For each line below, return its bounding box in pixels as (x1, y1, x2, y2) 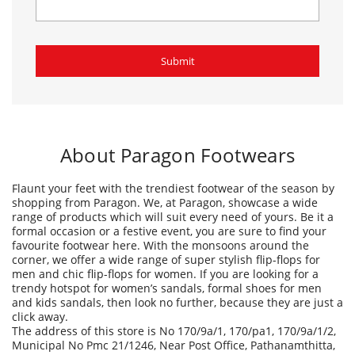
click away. (12, 179, 68, 194)
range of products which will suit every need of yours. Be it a (12, 79, 334, 94)
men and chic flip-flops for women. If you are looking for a (12, 136, 319, 151)
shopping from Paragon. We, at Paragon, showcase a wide (12, 65, 318, 80)
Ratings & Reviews (12, 264, 120, 282)
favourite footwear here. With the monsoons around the (12, 108, 309, 123)
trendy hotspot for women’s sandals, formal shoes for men (12, 151, 322, 166)
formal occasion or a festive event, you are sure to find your (12, 94, 326, 109)
